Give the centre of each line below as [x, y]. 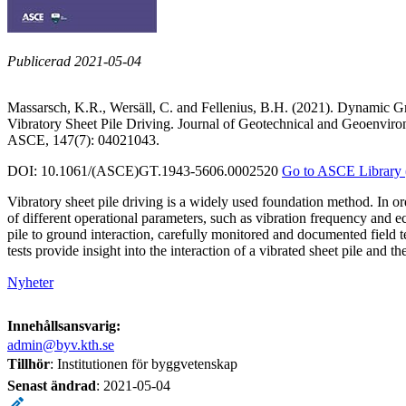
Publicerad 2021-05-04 [74, 61]
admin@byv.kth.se [61, 344]
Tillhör [29, 363]
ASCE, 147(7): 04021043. [83, 140]
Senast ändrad [52, 385]
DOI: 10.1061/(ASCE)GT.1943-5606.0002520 [145, 170]
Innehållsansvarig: [64, 325]
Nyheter [30, 282]
